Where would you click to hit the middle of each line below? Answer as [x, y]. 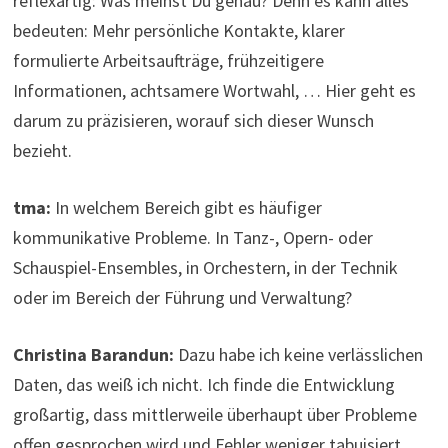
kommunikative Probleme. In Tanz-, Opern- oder [193, 238]
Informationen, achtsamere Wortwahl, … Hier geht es [215, 91]
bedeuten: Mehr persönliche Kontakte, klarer [179, 31]
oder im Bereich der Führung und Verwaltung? [183, 298]
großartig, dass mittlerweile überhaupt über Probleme [215, 415]
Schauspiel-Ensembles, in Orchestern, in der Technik [206, 268]
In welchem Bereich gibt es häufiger [187, 208]
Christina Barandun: [96, 355]
